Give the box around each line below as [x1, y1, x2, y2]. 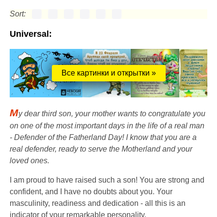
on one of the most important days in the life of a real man [10, 122, 204, 130]
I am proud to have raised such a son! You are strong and [10, 176, 204, 184]
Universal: [10, 29, 52, 39]
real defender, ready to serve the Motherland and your [10, 145, 192, 153]
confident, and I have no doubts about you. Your [10, 187, 172, 196]
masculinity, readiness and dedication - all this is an [10, 199, 186, 207]
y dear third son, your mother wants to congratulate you [18, 109, 205, 118]
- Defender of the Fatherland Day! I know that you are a [10, 133, 197, 141]
